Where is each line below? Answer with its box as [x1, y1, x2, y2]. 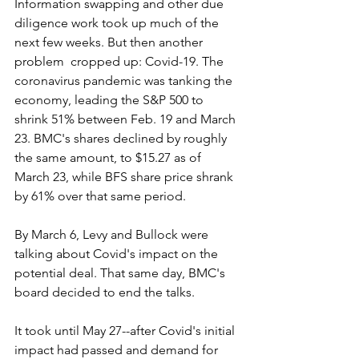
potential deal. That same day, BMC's [14, 264, 228, 280]
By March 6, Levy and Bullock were [14, 226, 212, 242]
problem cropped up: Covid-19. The [14, 53, 227, 69]
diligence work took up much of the [14, 14, 222, 30]
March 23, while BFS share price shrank [14, 168, 236, 184]
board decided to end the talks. [14, 284, 195, 300]
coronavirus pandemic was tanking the [14, 72, 236, 88]
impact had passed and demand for [14, 341, 221, 357]
